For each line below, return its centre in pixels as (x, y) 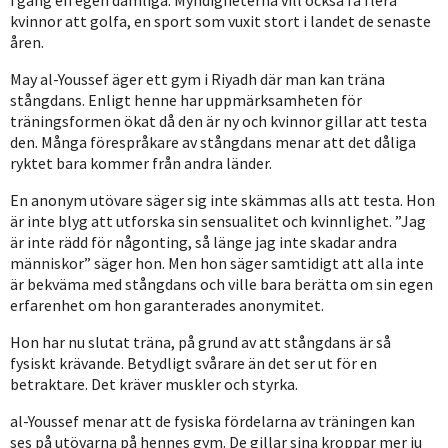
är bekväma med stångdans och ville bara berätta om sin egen (221, 284)
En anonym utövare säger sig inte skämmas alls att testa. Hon (222, 200)
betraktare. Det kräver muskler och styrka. (154, 384)
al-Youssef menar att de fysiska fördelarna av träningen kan (212, 421)
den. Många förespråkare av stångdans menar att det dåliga (213, 142)
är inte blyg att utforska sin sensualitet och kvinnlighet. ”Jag (218, 221)
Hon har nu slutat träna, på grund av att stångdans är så (200, 342)
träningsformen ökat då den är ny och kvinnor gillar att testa (218, 121)
